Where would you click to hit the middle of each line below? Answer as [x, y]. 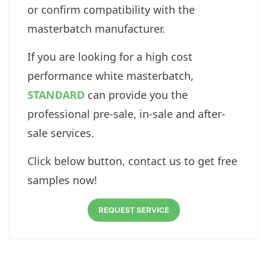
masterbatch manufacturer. [96, 29]
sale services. [61, 133]
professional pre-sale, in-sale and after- [126, 114]
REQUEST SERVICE [133, 210]
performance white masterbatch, [111, 76]
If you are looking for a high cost [110, 57]
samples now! [62, 180]
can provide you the [136, 95]
